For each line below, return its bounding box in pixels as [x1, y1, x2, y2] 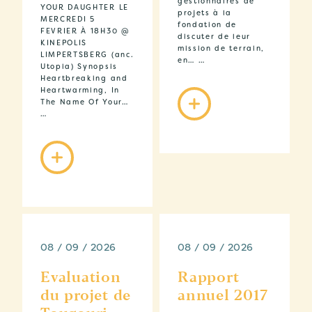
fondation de [178, 20, 237, 30]
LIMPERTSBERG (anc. [40, 50, 134, 60]
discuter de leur [178, 32, 251, 42]
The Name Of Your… [40, 97, 129, 107]
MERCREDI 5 [40, 15, 95, 24]
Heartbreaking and [40, 74, 128, 84]
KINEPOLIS [40, 38, 88, 48]
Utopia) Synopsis [40, 62, 118, 72]
